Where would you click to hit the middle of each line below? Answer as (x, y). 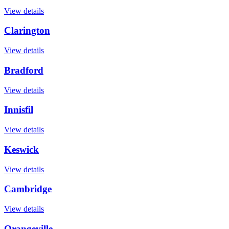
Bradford (24, 70)
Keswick (21, 149)
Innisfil (19, 110)
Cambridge (28, 189)
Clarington (27, 31)
